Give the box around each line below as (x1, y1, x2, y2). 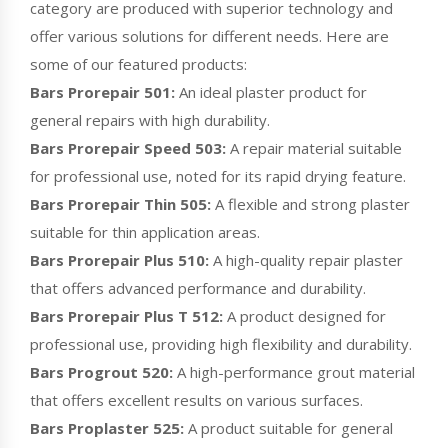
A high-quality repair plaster (209, 249, 403, 270)
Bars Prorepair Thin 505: (30, 193, 211, 214)
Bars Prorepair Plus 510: (30, 249, 209, 270)
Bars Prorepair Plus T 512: (30, 305, 223, 326)
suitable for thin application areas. (30, 221, 260, 242)
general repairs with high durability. (30, 109, 270, 130)
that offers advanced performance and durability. (30, 277, 366, 298)
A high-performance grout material (173, 361, 415, 382)
